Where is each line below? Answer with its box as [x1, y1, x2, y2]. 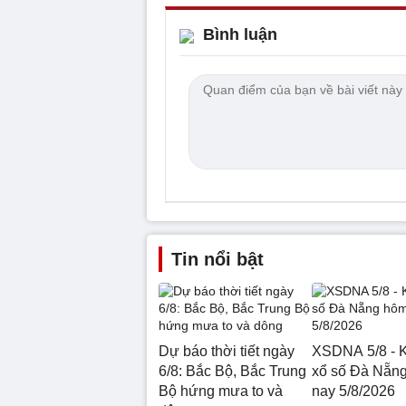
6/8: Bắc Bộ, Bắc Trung [159, 362, 306, 379]
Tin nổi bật [171, 248, 264, 269]
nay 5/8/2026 [311, 382, 395, 399]
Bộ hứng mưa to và [159, 382, 283, 399]
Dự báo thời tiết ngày [159, 343, 295, 359]
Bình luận [203, 24, 277, 43]
